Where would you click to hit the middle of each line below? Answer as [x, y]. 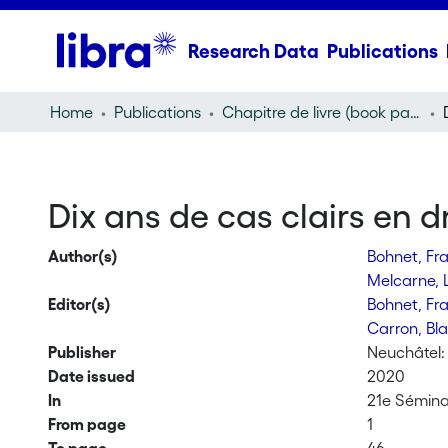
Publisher [81, 352]
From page [86, 424]
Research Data [253, 51]
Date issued [91, 376]
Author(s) [82, 256]
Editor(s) [79, 304]
